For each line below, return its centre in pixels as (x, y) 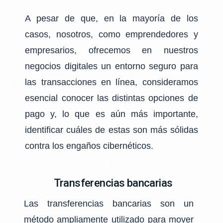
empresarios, (57, 51)
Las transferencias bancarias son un (109, 203)
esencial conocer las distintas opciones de (111, 98)
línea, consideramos (157, 82)
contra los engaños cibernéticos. (89, 146)
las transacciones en (70, 82)
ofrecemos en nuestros (143, 51)
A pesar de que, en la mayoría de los (111, 19)
